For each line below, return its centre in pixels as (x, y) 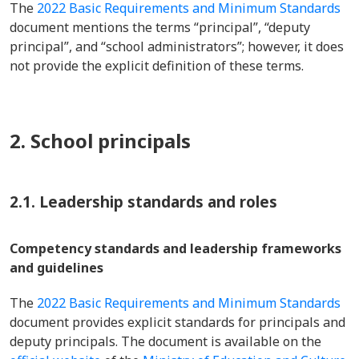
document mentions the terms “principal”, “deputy (160, 27)
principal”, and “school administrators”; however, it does (177, 46)
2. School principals (100, 141)
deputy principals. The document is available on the (165, 341)
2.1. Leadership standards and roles (143, 202)
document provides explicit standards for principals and (177, 322)
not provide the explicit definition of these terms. (160, 66)
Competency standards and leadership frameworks (175, 248)
